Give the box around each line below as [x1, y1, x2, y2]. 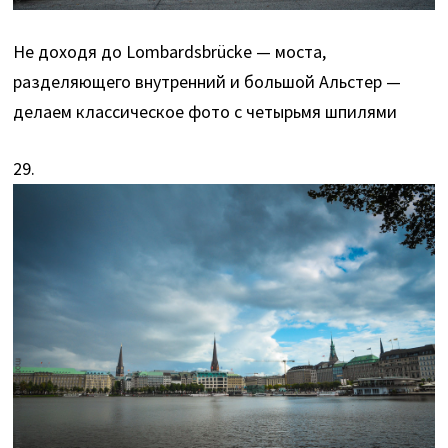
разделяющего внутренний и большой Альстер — [13, 69, 402, 93]
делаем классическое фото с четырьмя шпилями [13, 99, 398, 123]
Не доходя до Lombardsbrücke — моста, [13, 39, 327, 63]
